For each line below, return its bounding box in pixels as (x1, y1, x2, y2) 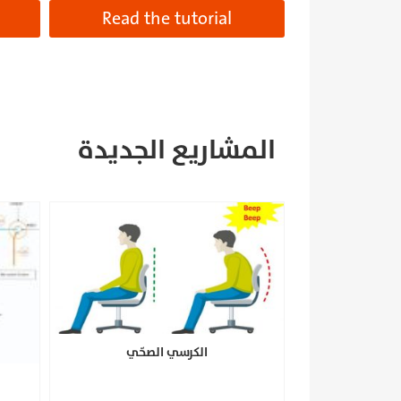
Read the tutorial (101, 4, 232, 34)
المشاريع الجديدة (78, 127, 276, 173)
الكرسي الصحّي (125, 341, 208, 363)
